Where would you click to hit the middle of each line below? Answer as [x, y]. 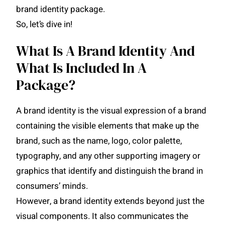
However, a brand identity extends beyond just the [110, 201]
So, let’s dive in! [44, 24]
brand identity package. [62, 9]
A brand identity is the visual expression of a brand [111, 110]
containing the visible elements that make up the [108, 126]
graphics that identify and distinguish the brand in [110, 171]
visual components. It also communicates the [102, 216]
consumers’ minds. [53, 186]
